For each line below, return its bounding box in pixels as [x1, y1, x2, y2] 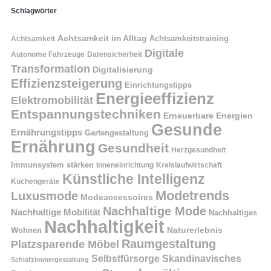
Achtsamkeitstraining [149, 33, 229, 43]
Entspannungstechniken [11, 106, 161, 122]
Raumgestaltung [122, 237, 216, 250]
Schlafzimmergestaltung [11, 255, 89, 263]
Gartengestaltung [85, 128, 149, 137]
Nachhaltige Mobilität [11, 206, 100, 217]
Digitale [145, 46, 184, 59]
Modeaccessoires [80, 192, 153, 202]
